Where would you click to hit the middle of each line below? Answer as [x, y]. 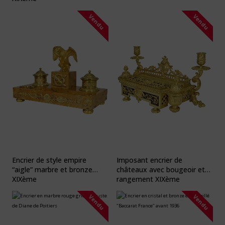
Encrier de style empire [49, 160]
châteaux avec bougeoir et [161, 169]
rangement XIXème [148, 179]
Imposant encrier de [149, 160]
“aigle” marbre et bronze [52, 169]
